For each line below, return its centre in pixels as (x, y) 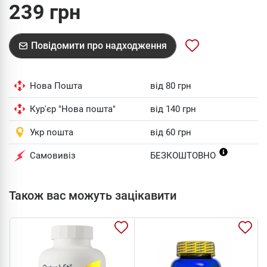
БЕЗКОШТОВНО (184, 156)
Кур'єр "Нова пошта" (73, 109)
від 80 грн (171, 86)
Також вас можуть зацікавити (93, 195)
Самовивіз (53, 156)
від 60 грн (171, 132)
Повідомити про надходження (99, 46)
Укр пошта (52, 132)
